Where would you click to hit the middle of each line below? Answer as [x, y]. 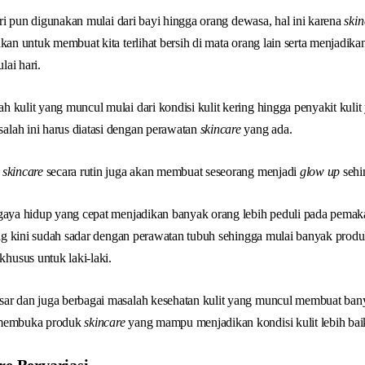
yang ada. [266, 129]
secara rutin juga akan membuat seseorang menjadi [171, 172]
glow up [321, 172]
